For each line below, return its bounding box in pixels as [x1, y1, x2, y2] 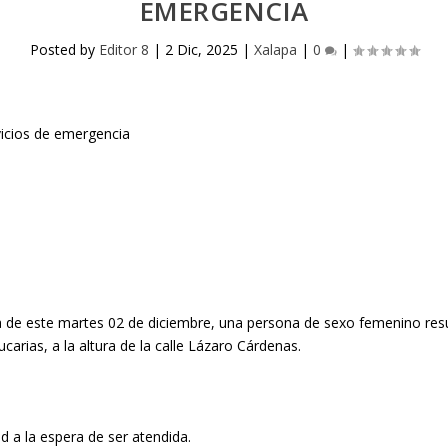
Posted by [29, 39, 99, 59]
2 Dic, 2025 [164, 39, 238, 59]
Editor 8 [98, 39, 149, 59]
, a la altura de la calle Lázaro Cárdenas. [44, 335, 302, 355]
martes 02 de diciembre [58, 312, 212, 332]
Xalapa [253, 39, 297, 59]
